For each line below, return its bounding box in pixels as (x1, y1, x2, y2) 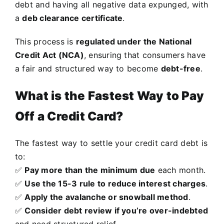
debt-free (160, 63, 200, 74)
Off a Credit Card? (15, 109, 123, 124)
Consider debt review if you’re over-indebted (24, 205, 208, 216)
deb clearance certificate (22, 13, 123, 23)
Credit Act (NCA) (15, 50, 84, 60)
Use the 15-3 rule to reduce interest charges (24, 178, 206, 189)
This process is (15, 36, 76, 47)
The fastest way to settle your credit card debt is (15, 138, 207, 148)
